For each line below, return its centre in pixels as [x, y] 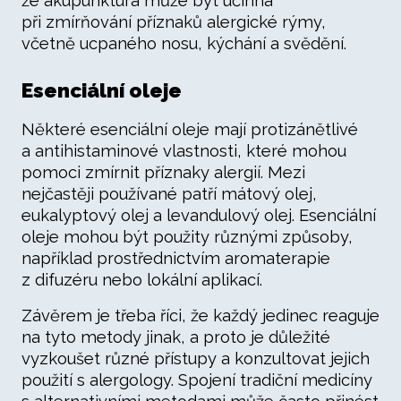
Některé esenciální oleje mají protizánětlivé [190, 129]
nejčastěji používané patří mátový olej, [169, 194]
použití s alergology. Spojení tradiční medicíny [197, 380]
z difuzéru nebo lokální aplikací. [142, 280]
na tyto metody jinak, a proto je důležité [176, 337]
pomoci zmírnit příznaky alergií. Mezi [163, 172]
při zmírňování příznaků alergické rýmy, [174, 22]
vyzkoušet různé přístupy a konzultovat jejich [196, 358]
